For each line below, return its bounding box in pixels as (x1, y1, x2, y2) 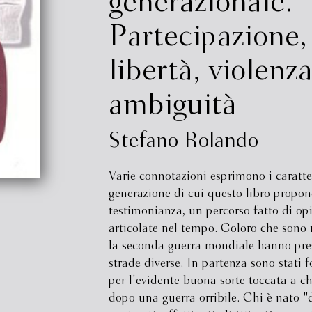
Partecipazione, (108, 23, 307, 52)
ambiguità (108, 91, 237, 120)
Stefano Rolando (108, 132, 258, 151)
